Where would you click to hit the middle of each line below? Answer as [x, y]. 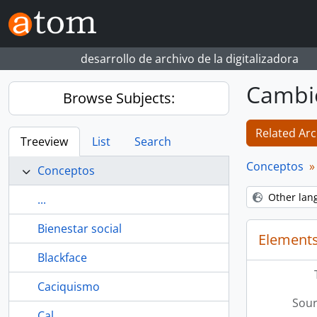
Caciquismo [69, 287]
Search [153, 142]
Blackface [62, 258]
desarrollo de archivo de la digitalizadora [190, 59]
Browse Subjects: [119, 98]
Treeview [44, 142]
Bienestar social [80, 229]
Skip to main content [54, 10]
